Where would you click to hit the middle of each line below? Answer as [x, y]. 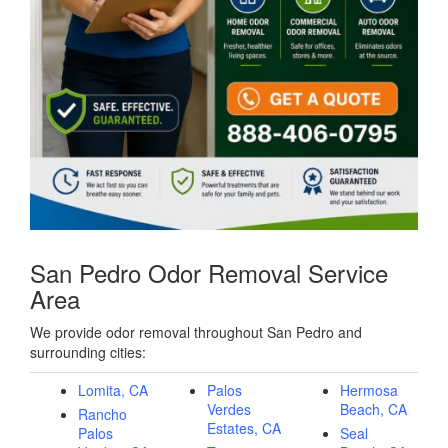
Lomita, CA [113, 389]
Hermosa [369, 389]
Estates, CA [244, 427]
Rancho [102, 413]
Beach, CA [373, 408]
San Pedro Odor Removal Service [209, 272]
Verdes [229, 408]
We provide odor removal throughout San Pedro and [196, 331]
